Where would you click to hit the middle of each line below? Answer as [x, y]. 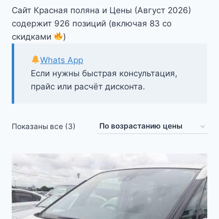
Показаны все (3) [44, 126]
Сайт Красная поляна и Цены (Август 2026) [101, 10]
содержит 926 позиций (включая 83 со [92, 23]
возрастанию [100, 155]
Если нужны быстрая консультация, [104, 73]
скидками [33, 36]
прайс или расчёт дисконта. [88, 86]
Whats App [62, 60]
